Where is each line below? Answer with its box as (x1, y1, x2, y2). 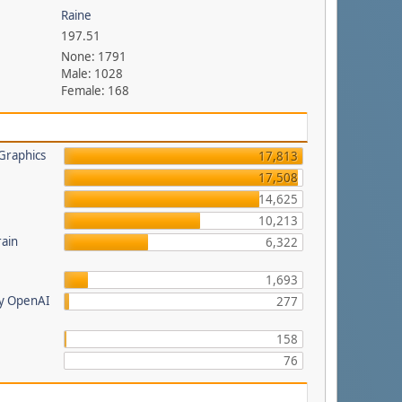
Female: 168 (61, 83, 130, 99)
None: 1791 (61, 48, 127, 65)
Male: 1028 (61, 66, 124, 82)
